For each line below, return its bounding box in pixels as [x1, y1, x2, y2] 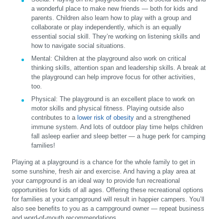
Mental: [31, 54, 52, 62]
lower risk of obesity [77, 113, 134, 121]
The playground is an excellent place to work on [58, 95, 195, 103]
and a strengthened [134, 113, 190, 121]
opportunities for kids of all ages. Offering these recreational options [12, 186, 203, 194]
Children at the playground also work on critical [52, 54, 186, 62]
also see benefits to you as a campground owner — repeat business [12, 204, 204, 212]
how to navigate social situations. [31, 42, 126, 49]
